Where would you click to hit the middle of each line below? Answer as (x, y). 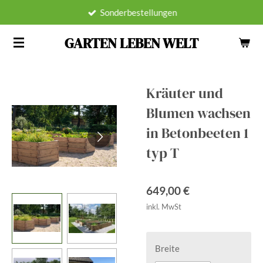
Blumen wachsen (198, 113)
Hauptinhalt (29, 29)
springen (23, 45)
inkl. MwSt (164, 207)
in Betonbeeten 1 (197, 133)
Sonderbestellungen (139, 12)
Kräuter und (185, 93)
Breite (167, 248)
